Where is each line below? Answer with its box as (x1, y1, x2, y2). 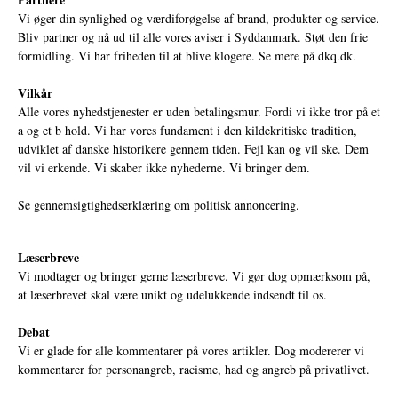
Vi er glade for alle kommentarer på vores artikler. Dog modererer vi (18, 342, 364, 360)
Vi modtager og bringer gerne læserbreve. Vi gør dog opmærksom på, (18, 267, 370, 285)
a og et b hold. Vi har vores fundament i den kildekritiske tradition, (18, 122, 357, 139)
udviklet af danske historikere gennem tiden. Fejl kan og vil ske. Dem (18, 140, 369, 158)
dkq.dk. (318, 47, 356, 65)
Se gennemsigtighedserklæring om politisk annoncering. (18, 196, 299, 214)
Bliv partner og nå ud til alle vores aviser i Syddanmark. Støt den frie (18, 28, 368, 46)
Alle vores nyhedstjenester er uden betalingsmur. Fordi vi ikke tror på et (18, 103, 380, 121)
